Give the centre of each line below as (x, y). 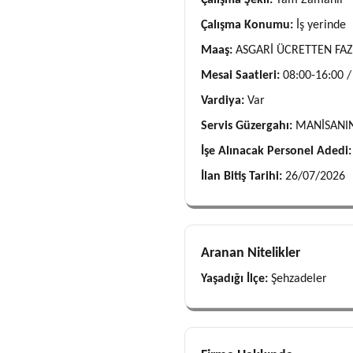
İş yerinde (321, 25)
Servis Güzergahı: (248, 126)
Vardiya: (224, 101)
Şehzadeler (299, 279)
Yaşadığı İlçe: (236, 279)
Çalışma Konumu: (249, 25)
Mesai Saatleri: (242, 76)
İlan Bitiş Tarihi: (243, 176)
